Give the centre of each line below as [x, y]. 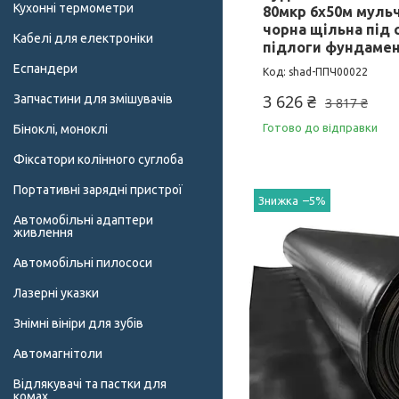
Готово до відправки [320, 128]
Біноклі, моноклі [61, 130]
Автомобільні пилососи [83, 263]
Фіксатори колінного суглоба [98, 160]
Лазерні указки [56, 293]
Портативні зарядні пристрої [98, 190]
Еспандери [45, 69]
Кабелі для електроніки [83, 39]
